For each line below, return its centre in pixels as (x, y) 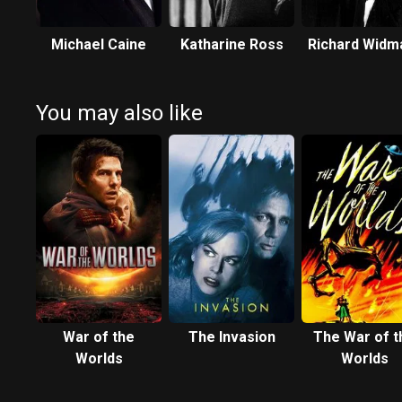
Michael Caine (99, 44)
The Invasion (232, 337)
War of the (99, 337)
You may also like (119, 113)
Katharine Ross (232, 44)
